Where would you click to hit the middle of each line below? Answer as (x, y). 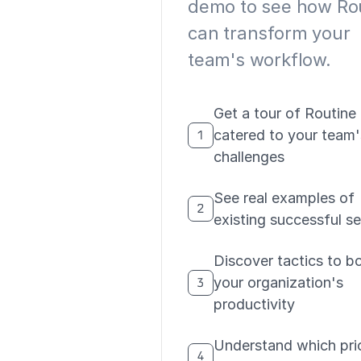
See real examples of (284, 198)
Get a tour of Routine (285, 113)
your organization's (278, 282)
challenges (249, 157)
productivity (254, 304)
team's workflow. (259, 60)
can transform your (269, 33)
